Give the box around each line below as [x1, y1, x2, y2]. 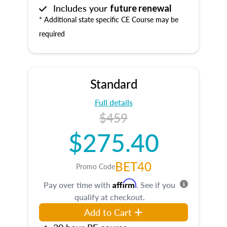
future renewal [110, 3, 172, 14]
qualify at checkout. [74, 191, 145, 203]
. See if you [136, 179, 175, 191]
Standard [90, 75, 137, 92]
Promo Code [75, 161, 115, 171]
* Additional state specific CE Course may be [39, 14, 178, 24]
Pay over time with [44, 179, 112, 191]
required [39, 28, 65, 39]
